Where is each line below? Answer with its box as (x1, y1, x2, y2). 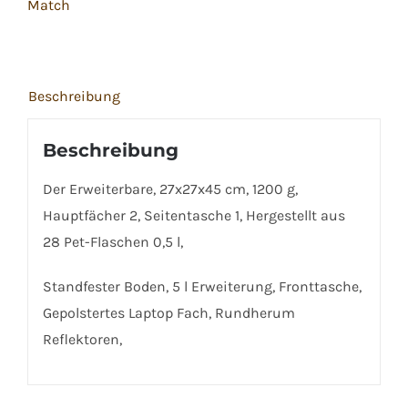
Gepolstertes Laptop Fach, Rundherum (42, 303, 295, 321)
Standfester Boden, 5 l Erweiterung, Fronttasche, (42, 277, 362, 295)
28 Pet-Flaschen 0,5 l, (42, 232, 183, 250)
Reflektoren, (42, 330, 122, 348)
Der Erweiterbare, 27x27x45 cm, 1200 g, (42, 179, 298, 198)
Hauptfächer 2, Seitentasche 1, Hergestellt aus (42, 206, 345, 224)
